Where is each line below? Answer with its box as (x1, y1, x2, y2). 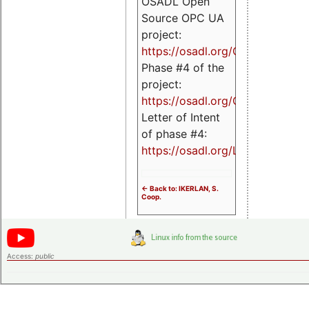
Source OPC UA (141, 11, 224, 26)
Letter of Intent (141, 110, 220, 125)
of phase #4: (141, 127, 207, 141)
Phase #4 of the (141, 61, 224, 75)
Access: (7, 252, 35, 261)
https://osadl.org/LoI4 (141, 143, 255, 158)
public (35, 252, 54, 261)
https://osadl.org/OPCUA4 (141, 94, 279, 108)
